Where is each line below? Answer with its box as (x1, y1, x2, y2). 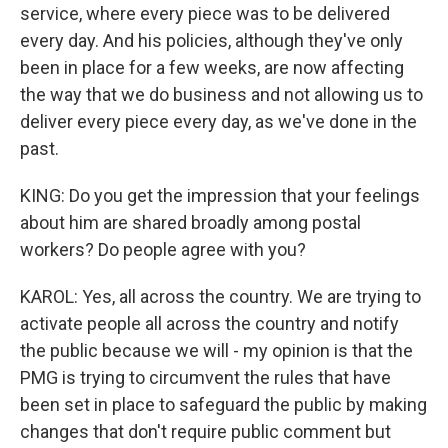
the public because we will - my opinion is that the (20, 340, 413, 361)
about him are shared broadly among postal (20, 212, 361, 233)
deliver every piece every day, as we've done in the (20, 111, 417, 132)
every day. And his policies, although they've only (20, 30, 403, 51)
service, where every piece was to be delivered (20, 3, 390, 24)
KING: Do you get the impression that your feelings (20, 185, 420, 206)
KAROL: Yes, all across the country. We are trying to (20, 286, 421, 307)
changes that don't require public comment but (20, 421, 391, 442)
